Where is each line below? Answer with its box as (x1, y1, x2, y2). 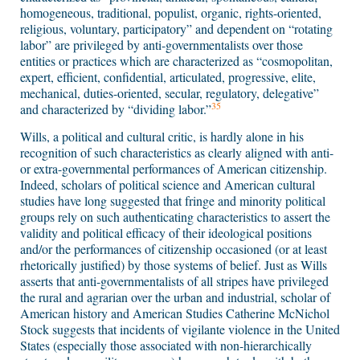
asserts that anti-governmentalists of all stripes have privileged (20, 272, 329, 290)
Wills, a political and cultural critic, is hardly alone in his (20, 128, 304, 145)
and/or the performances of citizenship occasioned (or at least (20, 240, 327, 258)
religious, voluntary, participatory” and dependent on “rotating (20, 20, 333, 38)
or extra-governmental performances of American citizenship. (20, 160, 327, 178)
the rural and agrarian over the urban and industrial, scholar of (20, 288, 330, 306)
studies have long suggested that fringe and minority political (20, 192, 325, 210)
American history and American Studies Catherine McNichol (20, 305, 329, 322)
